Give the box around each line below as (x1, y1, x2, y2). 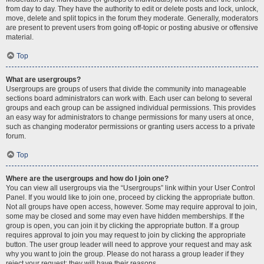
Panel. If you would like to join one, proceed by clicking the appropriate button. (6, 193, 255, 202)
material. (6, 33, 34, 41)
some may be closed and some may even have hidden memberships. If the (6, 212, 245, 220)
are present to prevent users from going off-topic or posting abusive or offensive (6, 24, 258, 32)
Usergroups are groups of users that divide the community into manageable (6, 85, 246, 93)
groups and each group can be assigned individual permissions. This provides (6, 104, 256, 112)
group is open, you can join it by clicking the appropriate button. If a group (6, 222, 239, 230)
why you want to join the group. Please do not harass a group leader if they (6, 250, 244, 258)
